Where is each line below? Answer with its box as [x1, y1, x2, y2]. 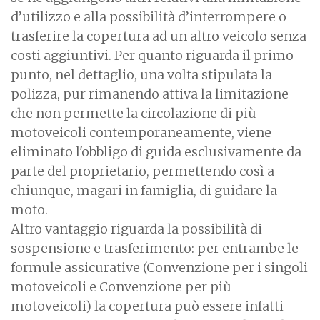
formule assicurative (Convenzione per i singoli [11, 259, 308, 276]
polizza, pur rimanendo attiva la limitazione [11, 85, 289, 102]
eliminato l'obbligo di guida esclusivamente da [11, 143, 301, 160]
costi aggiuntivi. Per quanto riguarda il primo [11, 46, 294, 64]
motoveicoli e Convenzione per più [11, 278, 231, 295]
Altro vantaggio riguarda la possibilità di [11, 220, 262, 237]
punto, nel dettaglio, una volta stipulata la [11, 66, 272, 83]
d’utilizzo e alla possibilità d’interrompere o [11, 8, 286, 25]
